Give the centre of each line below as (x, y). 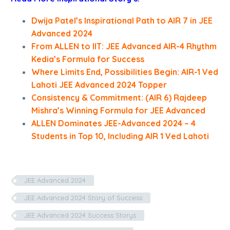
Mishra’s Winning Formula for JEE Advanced (118, 111)
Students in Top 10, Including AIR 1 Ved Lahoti (120, 136)
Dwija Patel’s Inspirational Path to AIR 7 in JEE (122, 21)
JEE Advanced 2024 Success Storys (80, 215)
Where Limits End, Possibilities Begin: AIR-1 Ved (125, 72)
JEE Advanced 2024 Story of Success (83, 198)
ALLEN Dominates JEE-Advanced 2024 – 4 (113, 123)
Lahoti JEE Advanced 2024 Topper (99, 85)
